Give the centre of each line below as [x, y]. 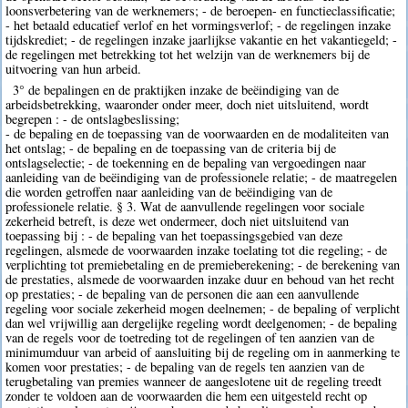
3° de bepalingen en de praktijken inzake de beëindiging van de [175, 90]
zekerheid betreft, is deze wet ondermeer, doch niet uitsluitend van [178, 221]
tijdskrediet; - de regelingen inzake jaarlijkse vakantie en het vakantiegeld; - [202, 39]
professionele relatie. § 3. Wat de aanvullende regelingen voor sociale [185, 207]
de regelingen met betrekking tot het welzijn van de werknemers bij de [188, 54]
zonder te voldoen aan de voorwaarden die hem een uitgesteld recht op [187, 396]
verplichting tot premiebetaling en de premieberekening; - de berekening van [203, 265]
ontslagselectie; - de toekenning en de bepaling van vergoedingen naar [186, 163]
